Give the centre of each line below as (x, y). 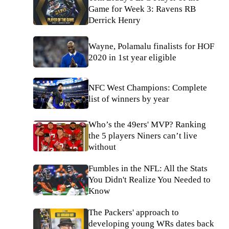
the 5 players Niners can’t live (143, 136)
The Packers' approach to (134, 212)
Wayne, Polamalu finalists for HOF (151, 46)
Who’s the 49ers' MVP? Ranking (147, 124)
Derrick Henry (114, 20)
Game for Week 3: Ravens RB (142, 9)
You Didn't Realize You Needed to (150, 180)
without (102, 147)
